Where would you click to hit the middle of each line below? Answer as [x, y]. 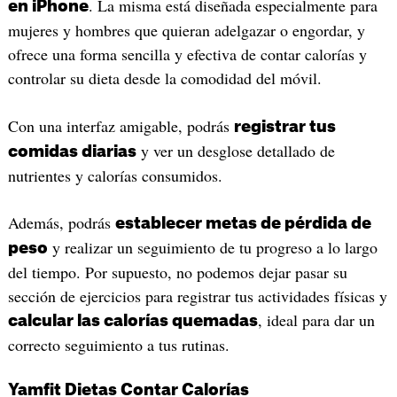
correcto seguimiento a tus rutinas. [118, 345]
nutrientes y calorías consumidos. [115, 175]
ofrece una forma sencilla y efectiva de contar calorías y [187, 54]
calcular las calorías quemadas [132, 321]
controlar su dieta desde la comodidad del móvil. [164, 78]
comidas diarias [72, 151]
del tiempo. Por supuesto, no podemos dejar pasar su [177, 272]
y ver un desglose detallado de [235, 150]
